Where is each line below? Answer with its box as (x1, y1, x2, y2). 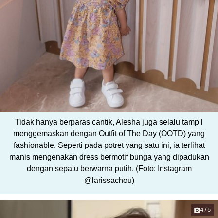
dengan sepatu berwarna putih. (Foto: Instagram (26, 164, 192, 173)
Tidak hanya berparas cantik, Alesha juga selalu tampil (15, 118, 203, 127)
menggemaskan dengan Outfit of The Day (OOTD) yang (13, 129, 205, 138)
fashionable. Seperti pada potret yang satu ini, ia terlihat (13, 141, 205, 150)
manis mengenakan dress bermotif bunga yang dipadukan (9, 153, 209, 162)
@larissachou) (84, 176, 134, 185)
